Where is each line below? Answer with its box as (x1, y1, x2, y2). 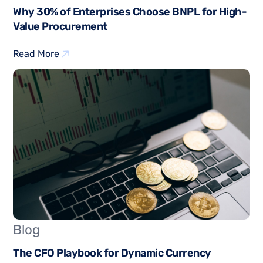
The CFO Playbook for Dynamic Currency (13, 247, 211, 260)
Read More (13, 48, 60, 60)
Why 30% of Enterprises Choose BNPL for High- (13, 5, 247, 19)
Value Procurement (13, 20, 107, 33)
